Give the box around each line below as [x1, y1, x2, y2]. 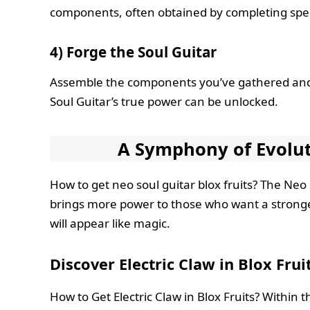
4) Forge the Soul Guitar [50, 42, 217, 62]
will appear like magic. [50, 215, 170, 231]
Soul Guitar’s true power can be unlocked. [50, 93, 278, 110]
